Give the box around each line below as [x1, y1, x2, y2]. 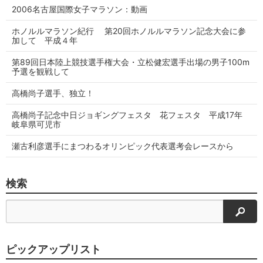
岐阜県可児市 [12, 119, 61, 129]
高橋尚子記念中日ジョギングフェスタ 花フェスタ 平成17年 [12, 110, 251, 120]
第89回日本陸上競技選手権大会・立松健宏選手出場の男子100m [12, 57, 249, 67]
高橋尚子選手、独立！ [12, 88, 94, 98]
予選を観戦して [12, 66, 77, 76]
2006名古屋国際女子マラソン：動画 [12, 4, 147, 14]
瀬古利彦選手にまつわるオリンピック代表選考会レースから [12, 141, 234, 151]
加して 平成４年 [12, 35, 77, 45]
